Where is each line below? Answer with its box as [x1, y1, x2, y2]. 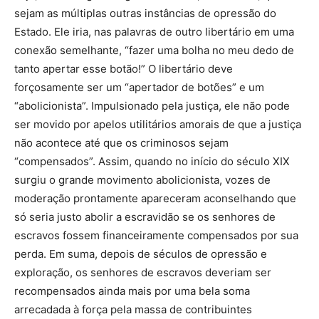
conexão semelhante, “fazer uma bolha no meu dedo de [14, 43, 294, 57]
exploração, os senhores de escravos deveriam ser [14, 266, 271, 279]
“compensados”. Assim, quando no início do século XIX [14, 155, 290, 168]
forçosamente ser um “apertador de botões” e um [14, 80, 264, 94]
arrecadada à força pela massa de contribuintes [14, 303, 252, 316]
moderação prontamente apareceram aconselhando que [14, 192, 296, 205]
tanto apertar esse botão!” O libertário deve [14, 62, 233, 75]
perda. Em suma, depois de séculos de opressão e [14, 247, 267, 261]
